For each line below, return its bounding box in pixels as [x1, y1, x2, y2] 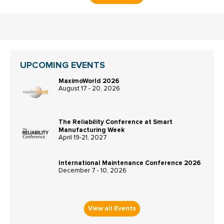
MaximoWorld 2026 [58, 76, 119, 85]
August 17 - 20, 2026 [58, 85, 120, 92]
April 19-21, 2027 [58, 134, 107, 141]
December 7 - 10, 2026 [58, 167, 126, 174]
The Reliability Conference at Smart [58, 117, 172, 126]
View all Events [88, 204, 136, 212]
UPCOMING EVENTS [20, 59, 105, 70]
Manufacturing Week [58, 125, 124, 134]
